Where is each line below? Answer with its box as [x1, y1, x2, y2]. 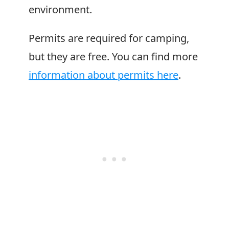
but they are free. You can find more [29, 50, 198, 63]
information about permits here [29, 68, 178, 82]
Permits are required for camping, [29, 31, 189, 45]
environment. [29, 3, 92, 16]
